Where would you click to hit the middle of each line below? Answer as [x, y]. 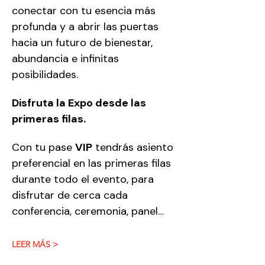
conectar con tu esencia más [85, 11]
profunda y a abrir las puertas [87, 27]
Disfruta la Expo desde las [80, 103]
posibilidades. [45, 75]
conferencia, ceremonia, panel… [88, 211]
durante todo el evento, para [84, 179]
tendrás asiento [134, 147]
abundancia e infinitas [67, 59]
